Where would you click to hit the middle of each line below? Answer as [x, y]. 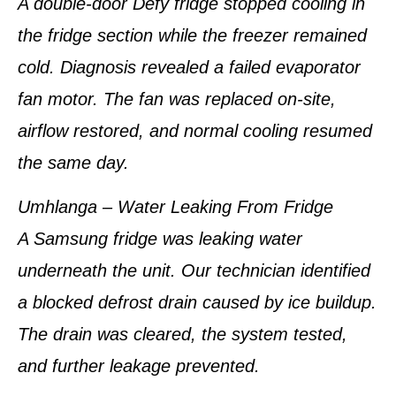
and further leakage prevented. [139, 366]
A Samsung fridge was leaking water [160, 239]
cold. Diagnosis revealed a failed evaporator [189, 67]
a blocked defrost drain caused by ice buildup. [197, 302]
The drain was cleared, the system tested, [183, 334]
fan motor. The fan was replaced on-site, [177, 99]
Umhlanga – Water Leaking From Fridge [175, 207]
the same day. [73, 162]
